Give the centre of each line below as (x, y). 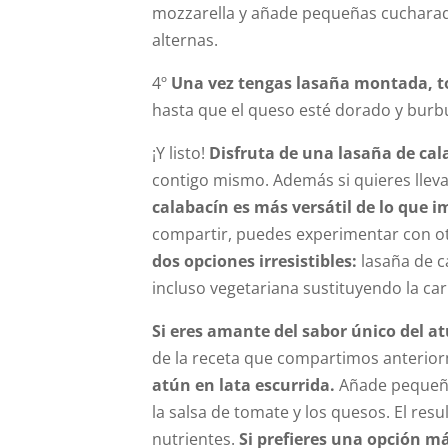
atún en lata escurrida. (243, 385)
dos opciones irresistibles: (256, 261)
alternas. (185, 40)
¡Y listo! (180, 153)
